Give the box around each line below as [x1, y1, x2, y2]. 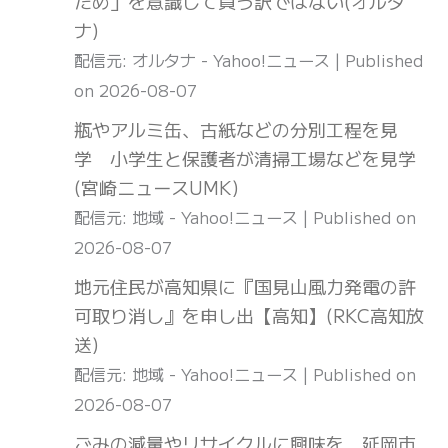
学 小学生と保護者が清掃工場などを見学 [74, 145, 416, 172]
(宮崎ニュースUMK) [74, 174, 239, 201]
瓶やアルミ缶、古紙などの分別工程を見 [74, 116, 398, 143]
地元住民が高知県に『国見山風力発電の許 [74, 273, 416, 300]
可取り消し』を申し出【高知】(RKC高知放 [74, 302, 424, 329]
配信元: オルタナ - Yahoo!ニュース [74, 48, 335, 73]
